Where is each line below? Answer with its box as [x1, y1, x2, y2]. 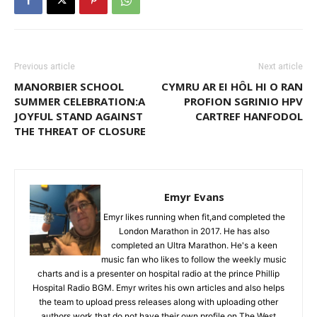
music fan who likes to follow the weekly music [101, 254, 287, 265]
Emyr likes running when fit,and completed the [103, 212, 285, 223]
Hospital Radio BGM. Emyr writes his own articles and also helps [33, 282, 284, 294]
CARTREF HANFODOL [195, 109, 303, 124]
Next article [258, 62, 303, 72]
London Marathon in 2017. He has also [118, 226, 270, 237]
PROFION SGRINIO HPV [184, 94, 303, 109]
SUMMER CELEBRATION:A [14, 94, 145, 109]
